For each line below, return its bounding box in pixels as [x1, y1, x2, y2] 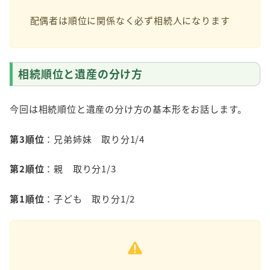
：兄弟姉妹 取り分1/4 [44, 132, 145, 145]
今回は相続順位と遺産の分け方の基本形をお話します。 [10, 102, 248, 116]
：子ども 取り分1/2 [44, 192, 136, 205]
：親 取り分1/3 [44, 162, 116, 175]
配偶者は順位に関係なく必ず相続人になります [30, 14, 230, 27]
